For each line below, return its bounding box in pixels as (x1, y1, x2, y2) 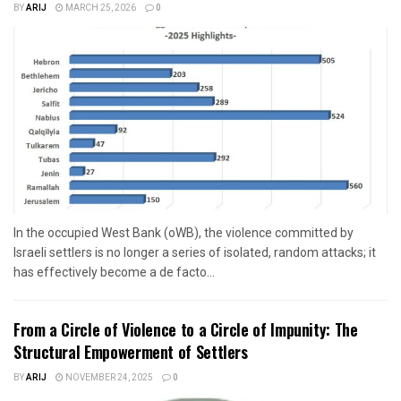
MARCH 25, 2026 (64, 2, 136, 15)
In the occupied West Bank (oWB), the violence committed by (13, 226, 354, 241)
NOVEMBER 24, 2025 (64, 371, 153, 385)
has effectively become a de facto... (13, 265, 215, 280)
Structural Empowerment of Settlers (13, 340, 248, 364)
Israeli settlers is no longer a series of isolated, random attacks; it (13, 245, 376, 260)
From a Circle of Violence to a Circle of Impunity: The (13, 318, 358, 342)
